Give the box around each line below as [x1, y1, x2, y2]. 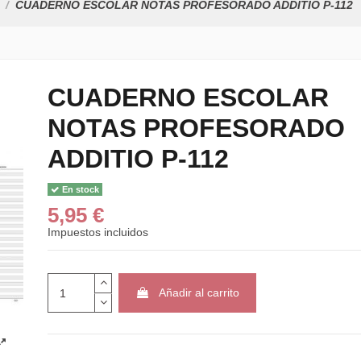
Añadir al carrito [159, 286, 240, 300]
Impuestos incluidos [47, 226, 148, 239]
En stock [60, 184, 100, 194]
